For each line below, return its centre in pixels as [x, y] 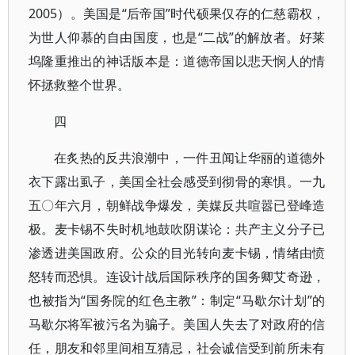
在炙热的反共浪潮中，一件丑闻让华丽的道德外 [190, 158]
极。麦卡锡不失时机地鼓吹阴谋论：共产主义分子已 [177, 229]
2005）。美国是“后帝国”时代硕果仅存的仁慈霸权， [177, 13]
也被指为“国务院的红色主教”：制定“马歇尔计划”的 [177, 300]
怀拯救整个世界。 [79, 85]
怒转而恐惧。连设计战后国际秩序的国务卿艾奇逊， [177, 277]
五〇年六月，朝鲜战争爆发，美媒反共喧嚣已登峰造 [177, 205]
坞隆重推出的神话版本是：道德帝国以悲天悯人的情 [177, 61]
